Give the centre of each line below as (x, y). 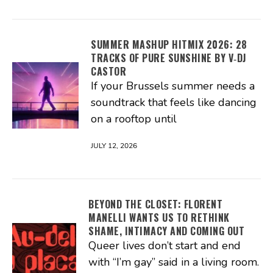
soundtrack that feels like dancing (174, 102)
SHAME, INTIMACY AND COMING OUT (166, 231)
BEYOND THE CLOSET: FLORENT (155, 204)
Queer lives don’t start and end (165, 245)
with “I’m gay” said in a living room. (174, 262)
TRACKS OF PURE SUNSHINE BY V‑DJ (169, 58)
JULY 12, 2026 (114, 145)
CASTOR (108, 71)
